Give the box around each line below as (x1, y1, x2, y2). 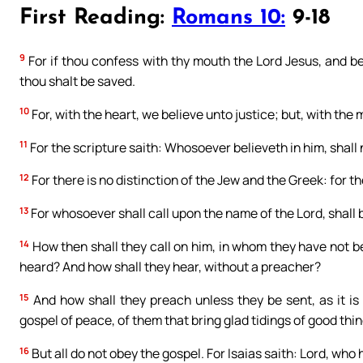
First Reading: (19, 7, 172, 30)
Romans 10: (172, 7, 285, 30)
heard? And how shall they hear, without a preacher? (19, 258, 321, 276)
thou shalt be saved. (19, 71, 135, 90)
